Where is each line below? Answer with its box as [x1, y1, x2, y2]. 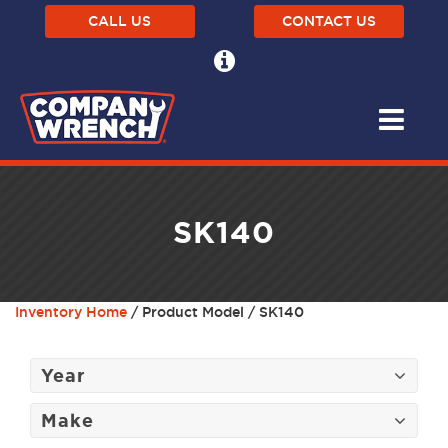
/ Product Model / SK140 [127, 304, 304, 321]
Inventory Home [15, 304, 127, 321]
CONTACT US [281, 13, 376, 29]
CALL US [88, 13, 151, 29]
